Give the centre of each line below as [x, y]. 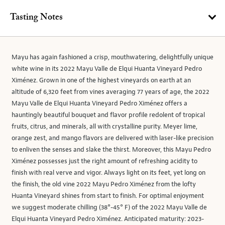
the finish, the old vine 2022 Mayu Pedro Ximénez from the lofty [104, 184]
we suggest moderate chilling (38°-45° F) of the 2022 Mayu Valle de [109, 207]
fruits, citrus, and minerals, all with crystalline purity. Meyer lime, [104, 127]
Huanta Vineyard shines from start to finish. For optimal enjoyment [108, 196]
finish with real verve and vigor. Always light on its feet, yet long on [108, 173]
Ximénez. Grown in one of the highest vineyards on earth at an [101, 80]
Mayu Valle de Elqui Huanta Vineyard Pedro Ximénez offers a [99, 103]
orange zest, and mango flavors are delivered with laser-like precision [113, 138]
